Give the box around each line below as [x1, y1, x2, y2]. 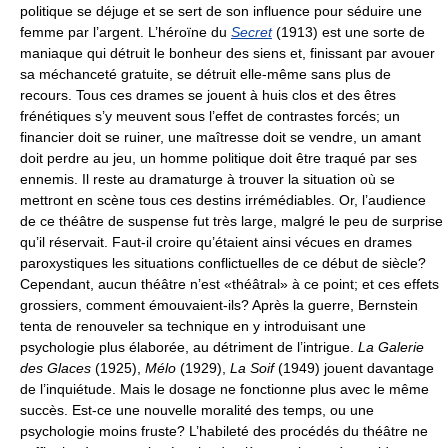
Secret [231, 24, 272, 40]
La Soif [230, 360, 274, 376]
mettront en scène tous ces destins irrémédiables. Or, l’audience [20, 192, 426, 208]
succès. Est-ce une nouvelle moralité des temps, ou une [20, 402, 374, 418]
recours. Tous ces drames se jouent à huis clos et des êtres [20, 87, 396, 103]
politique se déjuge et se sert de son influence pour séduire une [20, 3, 422, 19]
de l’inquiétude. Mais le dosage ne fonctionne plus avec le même [20, 381, 429, 397]
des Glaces [20, 360, 91, 376]
